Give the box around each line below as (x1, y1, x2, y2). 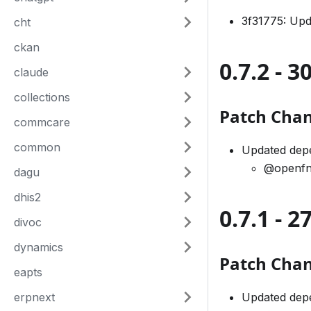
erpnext (14, 290, 55, 304)
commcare (14, 115, 70, 129)
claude (14, 65, 49, 79)
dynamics (14, 240, 63, 254)
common (14, 140, 60, 154)
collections (14, 90, 70, 104)
